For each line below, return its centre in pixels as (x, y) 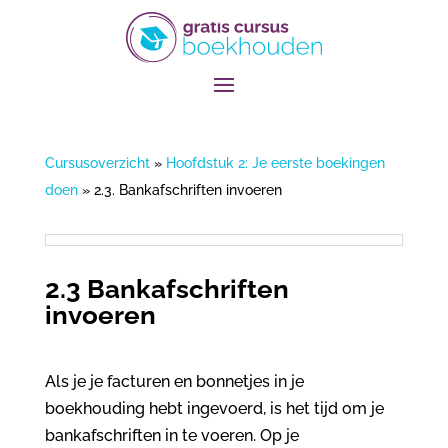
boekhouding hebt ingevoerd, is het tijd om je (214, 408)
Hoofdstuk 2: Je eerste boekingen (275, 163)
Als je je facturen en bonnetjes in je (174, 381)
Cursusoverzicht (97, 163)
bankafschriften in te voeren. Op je (171, 435)
